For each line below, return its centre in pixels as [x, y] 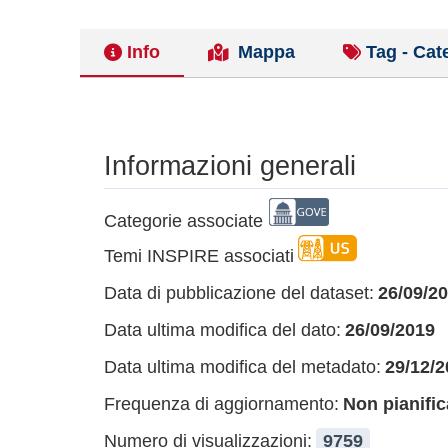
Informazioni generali [230, 166]
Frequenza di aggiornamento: [221, 404]
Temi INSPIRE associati [199, 256]
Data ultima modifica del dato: [222, 330]
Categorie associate [183, 221]
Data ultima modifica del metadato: [242, 367]
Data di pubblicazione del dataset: [239, 293]
